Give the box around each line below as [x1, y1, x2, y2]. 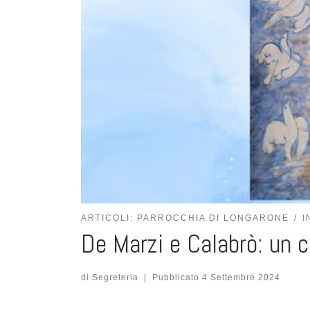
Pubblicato [152, 272, 202, 282]
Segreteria [92, 272, 138, 282]
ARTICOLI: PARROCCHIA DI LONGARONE [81, 213, 289, 224]
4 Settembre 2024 [201, 272, 280, 282]
